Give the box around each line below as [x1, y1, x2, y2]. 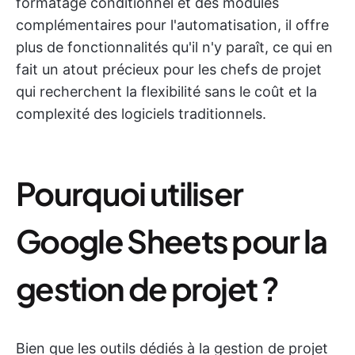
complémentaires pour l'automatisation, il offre [16, 17, 329, 33]
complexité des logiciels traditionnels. [16, 105, 266, 122]
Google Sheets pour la [16, 220, 327, 261]
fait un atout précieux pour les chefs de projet [16, 61, 322, 78]
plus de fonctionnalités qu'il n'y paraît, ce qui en [16, 39, 333, 55]
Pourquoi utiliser [16, 173, 243, 213]
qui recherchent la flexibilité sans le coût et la [16, 83, 317, 100]
